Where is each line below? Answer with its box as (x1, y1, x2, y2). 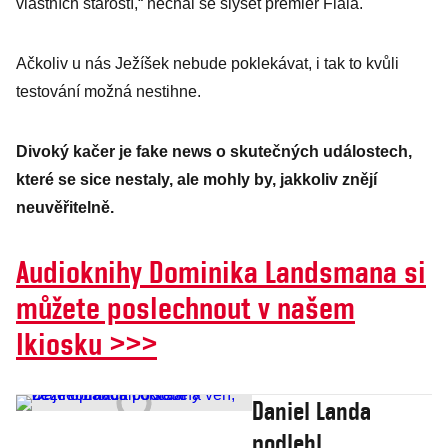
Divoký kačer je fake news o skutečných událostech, (16, 143, 412, 160)
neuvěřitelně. (16, 199, 118, 216)
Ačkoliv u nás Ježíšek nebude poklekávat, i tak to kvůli (16, 55, 399, 72)
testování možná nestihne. (16, 83, 201, 100)
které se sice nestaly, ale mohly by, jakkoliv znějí (16, 171, 377, 188)
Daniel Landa (252, 396, 372, 426)
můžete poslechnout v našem (16, 289, 355, 326)
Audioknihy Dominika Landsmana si (16, 253, 426, 290)
